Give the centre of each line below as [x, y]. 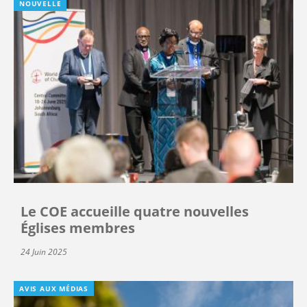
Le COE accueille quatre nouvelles [135, 212]
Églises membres [78, 228]
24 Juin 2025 [44, 252]
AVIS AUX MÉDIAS [54, 289]
